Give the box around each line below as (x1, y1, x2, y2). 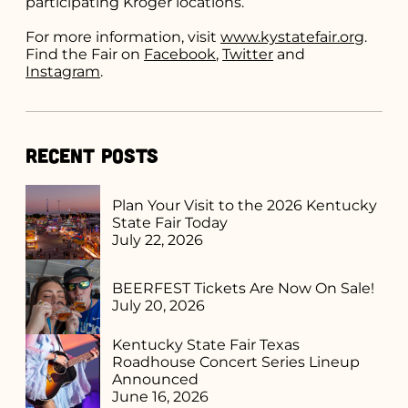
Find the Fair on (25, 45, 145, 63)
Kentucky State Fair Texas (112, 336, 301, 354)
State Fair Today (112, 213, 229, 231)
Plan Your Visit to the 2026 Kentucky (112, 196, 378, 214)
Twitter (222, 45, 274, 63)
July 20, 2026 (112, 296, 206, 314)
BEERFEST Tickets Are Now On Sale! (112, 279, 375, 297)
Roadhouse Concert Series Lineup (112, 353, 361, 372)
